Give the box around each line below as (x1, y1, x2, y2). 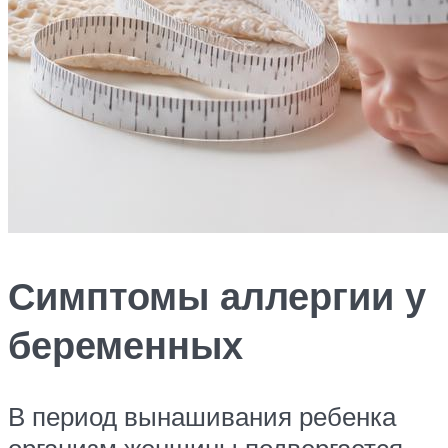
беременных (8, 319, 243, 369)
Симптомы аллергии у (8, 270, 426, 320)
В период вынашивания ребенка (8, 400, 396, 433)
